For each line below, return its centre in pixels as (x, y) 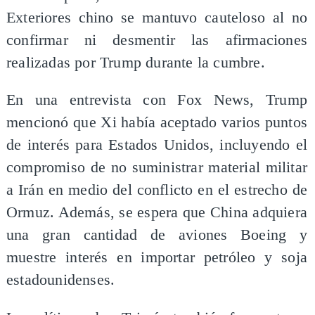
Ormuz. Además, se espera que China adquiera (157, 213)
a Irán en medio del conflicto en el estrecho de (157, 190)
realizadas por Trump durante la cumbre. (135, 62)
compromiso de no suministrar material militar (157, 168)
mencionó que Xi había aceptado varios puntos (157, 123)
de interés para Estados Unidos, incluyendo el (157, 145)
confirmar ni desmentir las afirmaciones (157, 40)
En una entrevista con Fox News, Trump (157, 100)
